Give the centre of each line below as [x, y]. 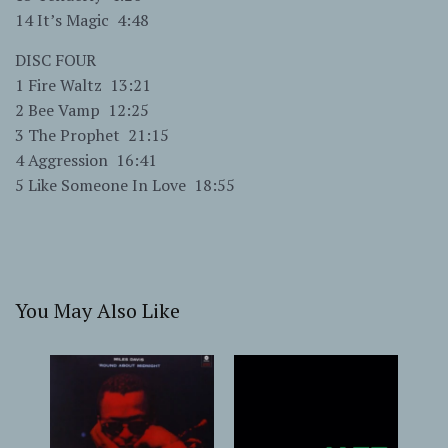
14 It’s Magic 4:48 [82, 20]
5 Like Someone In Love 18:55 [125, 185]
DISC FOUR [55, 60]
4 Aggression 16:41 [86, 160]
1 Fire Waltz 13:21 [83, 85]
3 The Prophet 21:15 [92, 135]
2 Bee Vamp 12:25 [82, 110]
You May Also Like [97, 311]
